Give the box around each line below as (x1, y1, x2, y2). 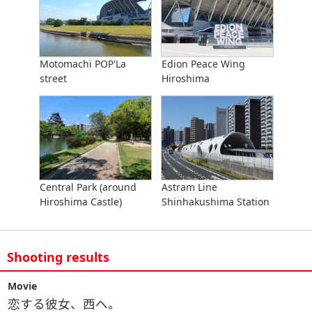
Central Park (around (39, 180, 136, 194)
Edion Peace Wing (161, 56, 245, 70)
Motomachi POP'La (39, 56, 126, 70)
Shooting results (7, 248, 109, 265)
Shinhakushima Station (161, 194, 270, 208)
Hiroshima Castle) (39, 194, 122, 208)
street (39, 71, 67, 85)
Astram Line (161, 180, 217, 194)
